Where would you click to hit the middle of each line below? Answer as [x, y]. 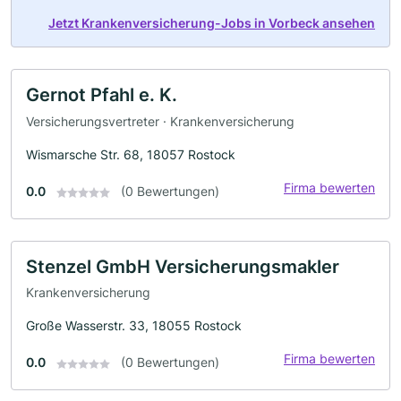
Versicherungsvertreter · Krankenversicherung [160, 121]
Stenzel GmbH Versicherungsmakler [183, 266]
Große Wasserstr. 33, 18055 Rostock [134, 326]
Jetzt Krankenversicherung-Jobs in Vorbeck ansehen [212, 23]
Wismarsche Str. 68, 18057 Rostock [131, 154]
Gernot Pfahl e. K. [102, 95]
